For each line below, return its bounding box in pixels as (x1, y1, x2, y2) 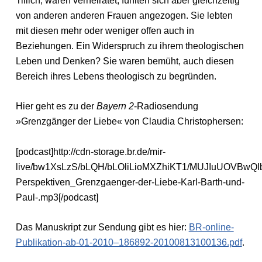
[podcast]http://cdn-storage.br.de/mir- (15, 146, 166, 157)
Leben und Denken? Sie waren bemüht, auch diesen (15, 56, 234, 66)
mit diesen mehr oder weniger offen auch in (15, 25, 194, 36)
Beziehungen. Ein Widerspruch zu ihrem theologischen (15, 40, 244, 51)
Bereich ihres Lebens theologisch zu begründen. (15, 71, 216, 81)
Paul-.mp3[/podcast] (15, 192, 98, 202)
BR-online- (188, 222, 234, 233)
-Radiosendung (133, 101, 198, 112)
